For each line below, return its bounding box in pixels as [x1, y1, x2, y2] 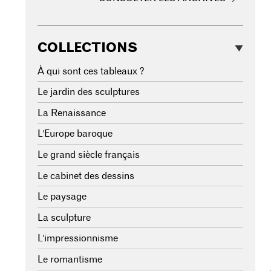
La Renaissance [38, 108, 106, 118]
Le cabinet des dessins [38, 171, 134, 181]
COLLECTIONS [38, 41, 137, 55]
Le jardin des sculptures [38, 87, 140, 97]
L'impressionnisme [38, 233, 118, 244]
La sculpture [38, 212, 91, 223]
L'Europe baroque [38, 129, 113, 139]
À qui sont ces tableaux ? [38, 66, 145, 76]
